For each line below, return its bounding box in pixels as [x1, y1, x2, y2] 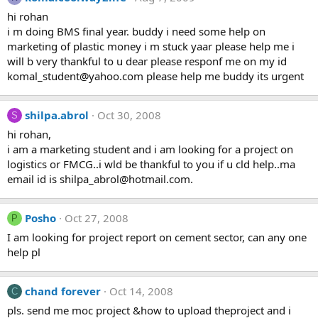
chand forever [25, 284, 101, 298]
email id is [7, 172, 60, 186]
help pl [7, 245, 40, 259]
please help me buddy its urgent [143, 69, 304, 83]
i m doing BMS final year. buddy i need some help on [7, 24, 265, 38]
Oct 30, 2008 [97, 108, 161, 122]
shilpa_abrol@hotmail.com [60, 172, 190, 186]
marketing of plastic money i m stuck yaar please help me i [7, 39, 295, 53]
